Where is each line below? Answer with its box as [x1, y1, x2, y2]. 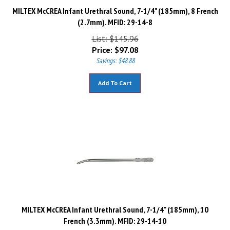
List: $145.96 [91, 29, 139, 39]
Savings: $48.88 [95, 51, 135, 61]
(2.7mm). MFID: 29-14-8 [78, 12, 152, 23]
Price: [91, 40, 112, 50]
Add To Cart [98, 74, 132, 82]
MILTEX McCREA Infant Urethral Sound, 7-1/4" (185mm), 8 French [12, 1, 218, 11]
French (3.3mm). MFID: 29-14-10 [64, 211, 166, 221]
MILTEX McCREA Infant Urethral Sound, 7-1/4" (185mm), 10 [22, 200, 208, 210]
